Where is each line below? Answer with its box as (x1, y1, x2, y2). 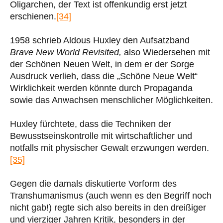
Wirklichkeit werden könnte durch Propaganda (10, 83, 193, 93)
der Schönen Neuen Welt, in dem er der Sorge (10, 59, 194, 69)
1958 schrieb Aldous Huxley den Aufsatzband (10, 35, 190, 45)
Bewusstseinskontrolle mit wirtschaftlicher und (10, 130, 192, 141)
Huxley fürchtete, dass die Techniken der (10, 118, 171, 129)
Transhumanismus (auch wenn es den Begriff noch (10, 190, 212, 201)
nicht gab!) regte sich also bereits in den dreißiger (10, 202, 206, 213)
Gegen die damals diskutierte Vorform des (10, 178, 177, 189)
